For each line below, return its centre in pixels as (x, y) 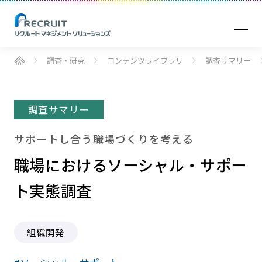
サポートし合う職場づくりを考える (104, 138)
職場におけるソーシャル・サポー (130, 165)
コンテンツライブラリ (145, 61)
